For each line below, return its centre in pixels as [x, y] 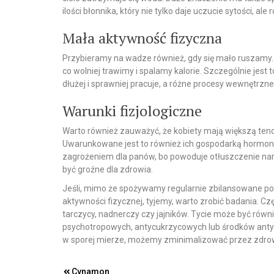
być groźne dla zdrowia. [108, 169]
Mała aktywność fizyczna [142, 38]
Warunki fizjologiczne [132, 110]
